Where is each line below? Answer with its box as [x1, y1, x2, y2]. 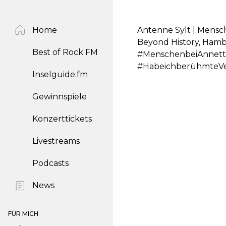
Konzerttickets [32, 114, 92, 124]
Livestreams [32, 136, 80, 146]
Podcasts [32, 158, 69, 168]
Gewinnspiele [32, 92, 87, 101]
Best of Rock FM [32, 47, 98, 57]
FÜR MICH [8, 210, 38, 217]
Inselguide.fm [32, 70, 88, 79]
